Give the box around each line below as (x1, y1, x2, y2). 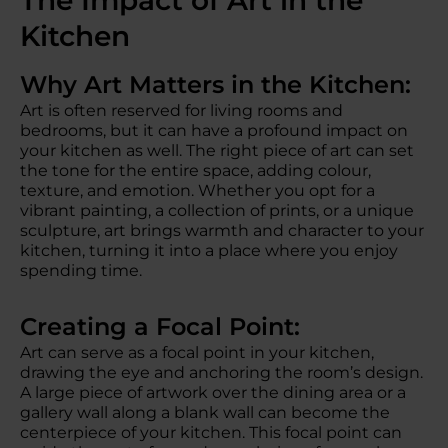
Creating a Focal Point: (20, 312, 314, 341)
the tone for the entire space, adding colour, (20, 161, 371, 180)
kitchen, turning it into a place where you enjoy (20, 241, 398, 260)
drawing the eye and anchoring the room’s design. (20, 363, 423, 382)
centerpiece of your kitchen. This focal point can (20, 423, 402, 442)
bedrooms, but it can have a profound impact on (20, 121, 408, 140)
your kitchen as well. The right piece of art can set (20, 141, 414, 160)
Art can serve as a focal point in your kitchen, (20, 343, 374, 362)
